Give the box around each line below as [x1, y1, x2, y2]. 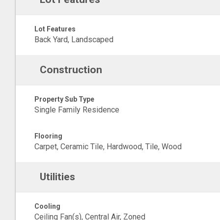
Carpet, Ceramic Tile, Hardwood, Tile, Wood [34, 142, 182, 151]
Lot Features [34, 25, 76, 33]
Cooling [34, 202, 60, 210]
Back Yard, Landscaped [34, 35, 113, 44]
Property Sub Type [34, 95, 94, 103]
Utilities [39, 171, 75, 183]
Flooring [34, 132, 62, 140]
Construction [39, 64, 102, 76]
